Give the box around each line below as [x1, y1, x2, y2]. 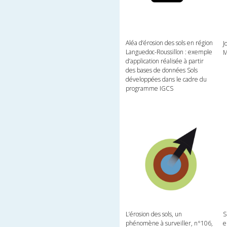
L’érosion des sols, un [126, 210, 182, 219]
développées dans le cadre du [126, 74, 207, 84]
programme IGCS [126, 84, 174, 93]
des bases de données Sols [126, 65, 198, 74]
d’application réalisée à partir [126, 56, 204, 65]
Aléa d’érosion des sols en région [126, 38, 213, 47]
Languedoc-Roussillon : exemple [126, 47, 213, 56]
